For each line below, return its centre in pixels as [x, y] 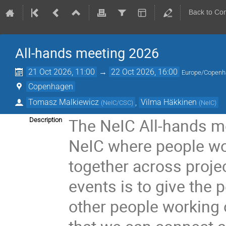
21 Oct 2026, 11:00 [62, 72]
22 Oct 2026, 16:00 [145, 72]
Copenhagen [51, 87]
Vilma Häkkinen [169, 102]
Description [46, 120]
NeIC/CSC [117, 102]
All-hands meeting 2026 [87, 53]
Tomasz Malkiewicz [64, 102]
